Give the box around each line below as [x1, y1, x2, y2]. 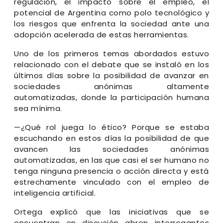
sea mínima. [14, 103, 62, 113]
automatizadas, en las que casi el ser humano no [14, 154, 209, 165]
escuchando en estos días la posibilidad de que [14, 132, 209, 143]
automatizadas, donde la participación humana [14, 92, 209, 103]
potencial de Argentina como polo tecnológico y [14, 7, 209, 18]
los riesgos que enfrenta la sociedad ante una [14, 18, 209, 29]
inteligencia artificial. [14, 187, 96, 198]
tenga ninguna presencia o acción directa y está [14, 165, 209, 176]
